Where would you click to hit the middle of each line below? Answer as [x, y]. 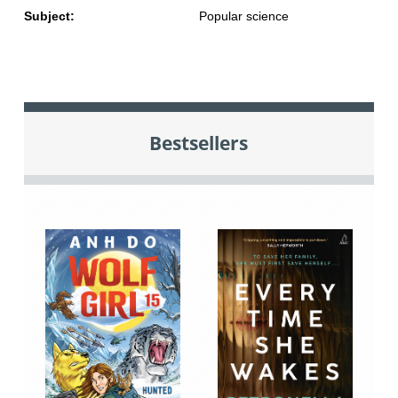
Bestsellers [199, 143]
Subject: [49, 16]
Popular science [243, 16]
